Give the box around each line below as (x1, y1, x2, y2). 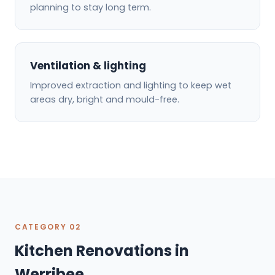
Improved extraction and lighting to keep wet (30, 79, 231, 91)
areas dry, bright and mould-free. (30, 93, 179, 106)
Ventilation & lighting (30, 58, 146, 73)
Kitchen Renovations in (15, 241, 189, 261)
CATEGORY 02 (15, 221, 81, 232)
